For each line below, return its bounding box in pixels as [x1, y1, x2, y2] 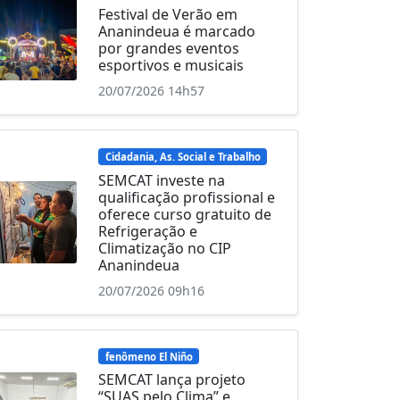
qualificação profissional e [98, 187, 276, 207]
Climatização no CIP [98, 237, 232, 258]
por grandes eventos [98, 37, 240, 58]
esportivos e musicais [98, 54, 245, 75]
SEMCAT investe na [98, 170, 226, 190]
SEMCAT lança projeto [98, 370, 246, 390]
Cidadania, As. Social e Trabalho [104, 149, 261, 163]
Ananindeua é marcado [98, 21, 256, 41]
